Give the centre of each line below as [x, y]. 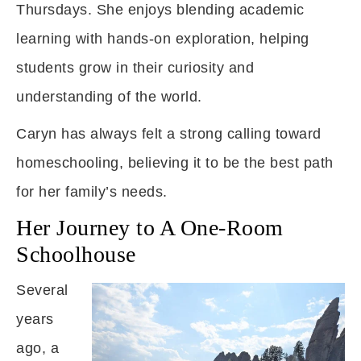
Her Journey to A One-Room [150, 228]
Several [42, 290]
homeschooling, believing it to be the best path [175, 163]
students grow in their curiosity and [135, 68]
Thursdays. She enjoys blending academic [160, 10]
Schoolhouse [76, 254]
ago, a [37, 348]
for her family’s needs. [92, 192]
